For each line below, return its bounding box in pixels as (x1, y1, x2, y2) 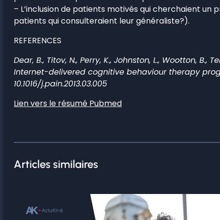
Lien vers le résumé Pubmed (14, 97, 122, 109)
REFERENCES (14, 34, 61, 46)
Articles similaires (14, 157, 98, 171)
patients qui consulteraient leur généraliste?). (14, 15, 190, 27)
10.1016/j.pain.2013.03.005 (14, 78, 107, 89)
